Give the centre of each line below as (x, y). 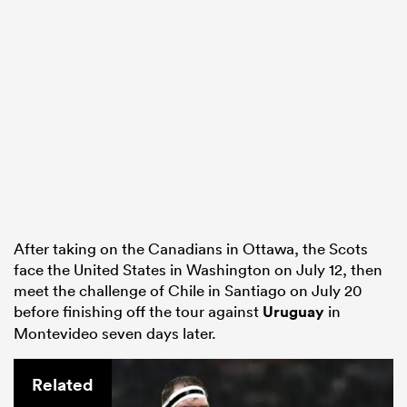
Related (63, 385)
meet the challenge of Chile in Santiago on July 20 (188, 291)
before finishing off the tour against (138, 312)
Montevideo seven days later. (115, 333)
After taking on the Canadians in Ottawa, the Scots (191, 249)
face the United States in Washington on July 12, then (198, 270)
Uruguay (293, 312)
